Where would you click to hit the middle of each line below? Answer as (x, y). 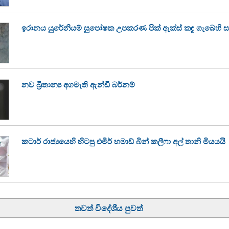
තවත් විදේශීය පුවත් (108, 208)
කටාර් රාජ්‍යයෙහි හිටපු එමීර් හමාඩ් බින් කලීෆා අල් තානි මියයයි (123, 141)
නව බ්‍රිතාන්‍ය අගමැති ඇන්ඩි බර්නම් (78, 84)
